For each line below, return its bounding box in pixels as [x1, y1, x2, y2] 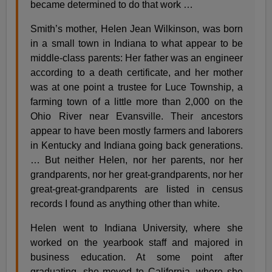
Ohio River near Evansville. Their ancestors [30, 110, 243, 121]
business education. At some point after [30, 251, 243, 262]
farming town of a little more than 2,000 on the [30, 96, 243, 107]
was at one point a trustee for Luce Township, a [30, 81, 243, 92]
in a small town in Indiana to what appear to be [30, 38, 243, 49]
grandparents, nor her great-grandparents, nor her [30, 169, 243, 180]
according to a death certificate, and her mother [30, 67, 243, 78]
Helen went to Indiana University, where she [30, 222, 243, 233]
